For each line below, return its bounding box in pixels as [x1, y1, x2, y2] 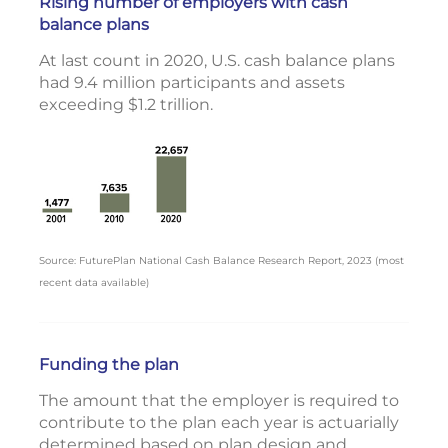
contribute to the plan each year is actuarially [39, 412, 399, 432]
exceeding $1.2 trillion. [39, 95, 213, 115]
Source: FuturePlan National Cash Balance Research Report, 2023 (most [39, 253, 404, 267]
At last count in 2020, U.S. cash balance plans [39, 51, 395, 71]
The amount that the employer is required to [39, 390, 399, 410]
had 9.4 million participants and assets [39, 73, 345, 93]
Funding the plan [39, 354, 179, 374]
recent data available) [39, 275, 149, 289]
